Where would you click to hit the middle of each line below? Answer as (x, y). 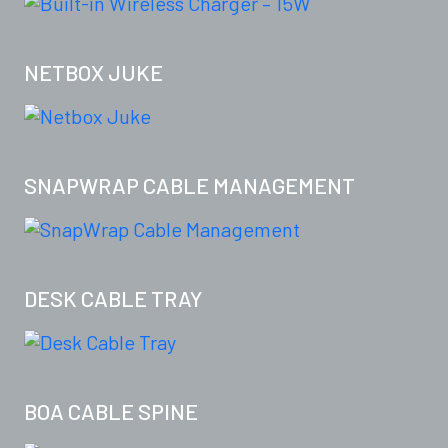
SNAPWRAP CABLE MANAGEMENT (189, 185)
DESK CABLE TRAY (113, 298)
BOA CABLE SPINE (111, 411)
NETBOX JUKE (93, 72)
